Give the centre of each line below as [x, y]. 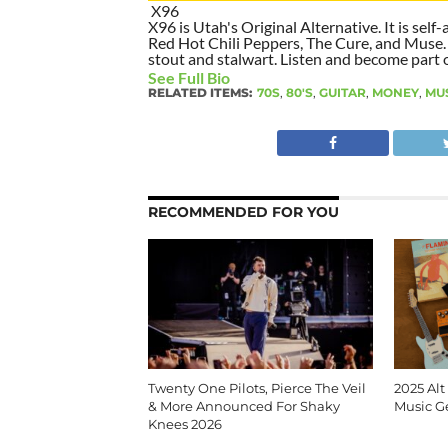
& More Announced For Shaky [243, 406]
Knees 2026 [184, 424]
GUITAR [342, 92]
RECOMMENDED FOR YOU [243, 211]
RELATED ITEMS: [199, 92]
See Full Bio [188, 77]
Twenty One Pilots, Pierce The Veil [256, 388]
